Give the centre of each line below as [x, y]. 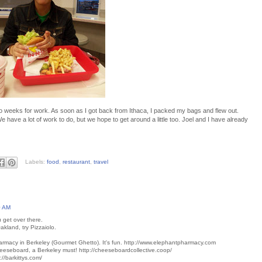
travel [101, 162]
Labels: [36, 162]
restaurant [76, 162]
